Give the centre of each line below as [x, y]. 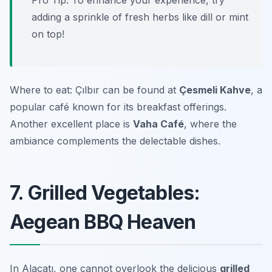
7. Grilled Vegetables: [105, 193]
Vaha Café [158, 124]
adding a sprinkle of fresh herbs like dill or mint [140, 17]
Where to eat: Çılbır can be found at [94, 90]
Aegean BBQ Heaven [103, 222]
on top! [48, 34]
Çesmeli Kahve [215, 90]
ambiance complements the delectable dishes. [115, 141]
